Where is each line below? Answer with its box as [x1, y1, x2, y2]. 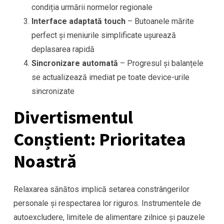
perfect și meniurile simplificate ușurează [31, 30, 176, 40]
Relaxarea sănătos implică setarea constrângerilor [13, 184, 189, 194]
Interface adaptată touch [31, 16, 125, 26]
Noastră [13, 150, 76, 173]
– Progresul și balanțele [118, 58, 203, 68]
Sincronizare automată [31, 58, 118, 68]
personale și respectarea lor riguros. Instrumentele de [13, 198, 201, 208]
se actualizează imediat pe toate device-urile [31, 72, 189, 82]
